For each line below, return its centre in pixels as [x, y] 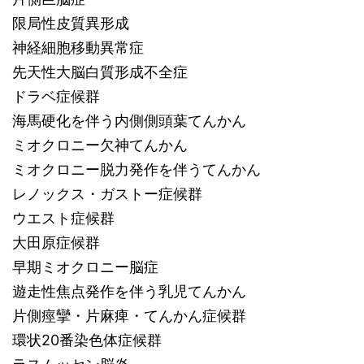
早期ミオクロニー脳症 [85, 267]
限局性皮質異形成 [71, 23]
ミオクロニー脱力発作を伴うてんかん [136, 169]
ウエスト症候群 [63, 218]
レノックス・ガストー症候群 [107, 194]
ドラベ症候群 [56, 96]
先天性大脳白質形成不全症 [100, 72]
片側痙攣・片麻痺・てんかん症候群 [129, 316]
